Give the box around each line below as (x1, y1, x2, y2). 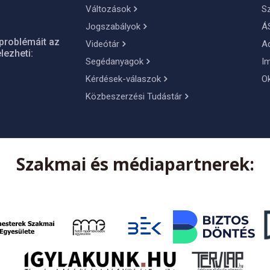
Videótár (85, 39, 119, 50)
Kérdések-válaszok (85, 74, 161, 85)
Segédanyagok (85, 56, 143, 67)
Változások (85, 4, 131, 15)
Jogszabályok (85, 21, 140, 33)
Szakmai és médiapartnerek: (16, 152, 254, 176)
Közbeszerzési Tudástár (85, 91, 182, 102)
